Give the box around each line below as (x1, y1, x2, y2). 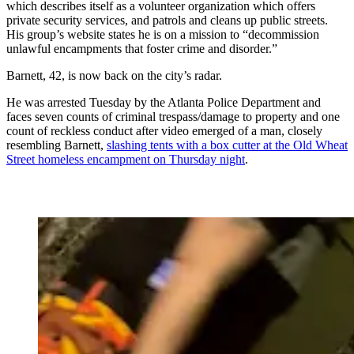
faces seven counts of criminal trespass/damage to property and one (6, 110, 340, 124)
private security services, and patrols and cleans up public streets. (6, 13, 328, 28)
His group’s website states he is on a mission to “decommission (6, 28, 319, 42)
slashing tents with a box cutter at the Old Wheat (107, 138, 348, 153)
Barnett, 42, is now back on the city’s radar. (6, 69, 222, 83)
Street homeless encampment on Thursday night (6, 153, 245, 167)
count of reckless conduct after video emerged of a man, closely (6, 124, 322, 138)
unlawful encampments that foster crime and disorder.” (6, 42, 277, 56)
